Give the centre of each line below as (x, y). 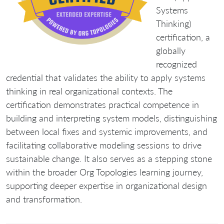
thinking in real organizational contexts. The (89, 91)
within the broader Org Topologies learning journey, (104, 172)
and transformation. (44, 199)
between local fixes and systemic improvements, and (107, 132)
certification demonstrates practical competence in (102, 105)
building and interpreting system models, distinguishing (111, 118)
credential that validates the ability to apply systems (106, 78)
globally (171, 51)
